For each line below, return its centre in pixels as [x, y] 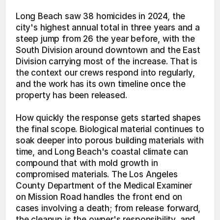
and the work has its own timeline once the [101, 84]
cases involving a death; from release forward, [108, 208]
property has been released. [71, 95]
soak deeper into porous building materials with [110, 140]
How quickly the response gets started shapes [108, 118]
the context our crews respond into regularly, [105, 73]
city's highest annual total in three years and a [108, 27]
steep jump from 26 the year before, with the [105, 39]
